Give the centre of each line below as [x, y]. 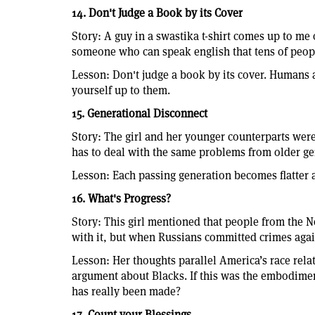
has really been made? [126, 291]
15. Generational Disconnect [140, 113]
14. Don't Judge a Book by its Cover [157, 13]
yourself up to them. [121, 90]
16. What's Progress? [121, 198]
